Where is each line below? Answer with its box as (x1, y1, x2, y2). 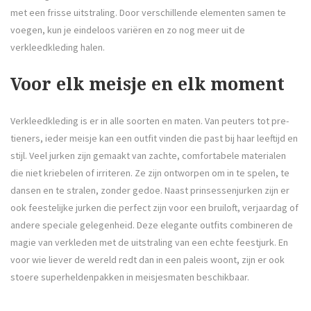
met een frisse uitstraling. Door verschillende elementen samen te (10, 6, 286, 19)
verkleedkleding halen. (10, 41, 105, 54)
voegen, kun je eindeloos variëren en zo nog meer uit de (10, 24, 245, 37)
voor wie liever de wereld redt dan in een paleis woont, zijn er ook (10, 253, 285, 267)
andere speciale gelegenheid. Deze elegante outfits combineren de (10, 219, 293, 232)
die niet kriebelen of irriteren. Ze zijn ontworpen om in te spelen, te (10, 167, 289, 180)
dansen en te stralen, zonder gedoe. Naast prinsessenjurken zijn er (10, 184, 289, 197)
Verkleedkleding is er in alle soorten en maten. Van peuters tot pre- (10, 115, 289, 128)
